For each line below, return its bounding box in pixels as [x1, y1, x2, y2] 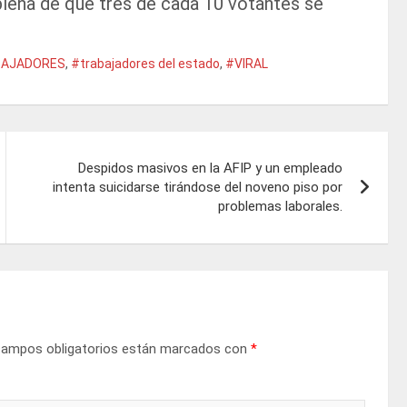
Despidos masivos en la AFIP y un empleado [78, 160, 343, 177]
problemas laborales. [218, 198, 343, 215]
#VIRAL [225, 56, 268, 72]
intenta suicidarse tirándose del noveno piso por [53, 179, 343, 196]
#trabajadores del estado [71, 56, 220, 72]
